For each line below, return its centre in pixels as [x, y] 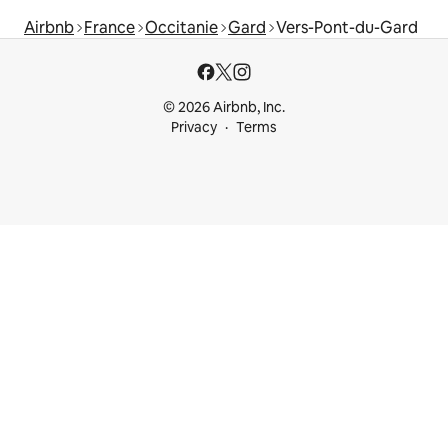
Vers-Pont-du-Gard [347, 27]
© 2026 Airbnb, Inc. [224, 107]
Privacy [194, 127]
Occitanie [181, 27]
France [109, 27]
